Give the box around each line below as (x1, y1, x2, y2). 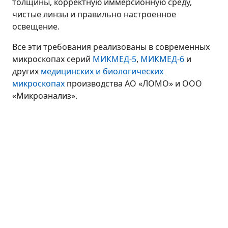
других (12, 66, 41, 77)
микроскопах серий (12, 53, 93, 65)
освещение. (12, 21, 60, 33)
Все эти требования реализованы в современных (12, 41, 210, 53)
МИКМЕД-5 (93, 53, 136, 65)
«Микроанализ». (12, 90, 77, 102)
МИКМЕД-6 (140, 53, 184, 65)
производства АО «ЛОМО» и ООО (65, 78, 202, 90)
